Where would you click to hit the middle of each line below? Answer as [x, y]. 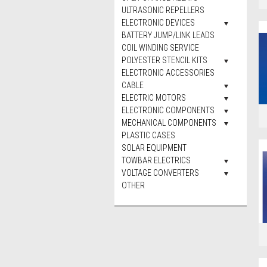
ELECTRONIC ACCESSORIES [168, 73]
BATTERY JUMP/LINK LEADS [168, 35]
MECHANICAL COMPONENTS [169, 123]
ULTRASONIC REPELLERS [163, 10]
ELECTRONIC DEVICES [158, 23]
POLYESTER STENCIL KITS [164, 60]
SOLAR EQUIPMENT [154, 148]
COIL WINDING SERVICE [160, 48]
